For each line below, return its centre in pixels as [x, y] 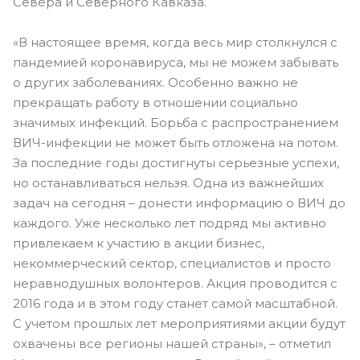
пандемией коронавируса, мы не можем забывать [176, 62]
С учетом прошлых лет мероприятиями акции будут [179, 323]
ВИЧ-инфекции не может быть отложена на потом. [176, 142]
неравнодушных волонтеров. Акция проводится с [175, 283]
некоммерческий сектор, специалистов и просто [172, 263]
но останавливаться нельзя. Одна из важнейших [168, 182]
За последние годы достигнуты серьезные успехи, [176, 162]
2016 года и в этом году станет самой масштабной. [175, 303]
